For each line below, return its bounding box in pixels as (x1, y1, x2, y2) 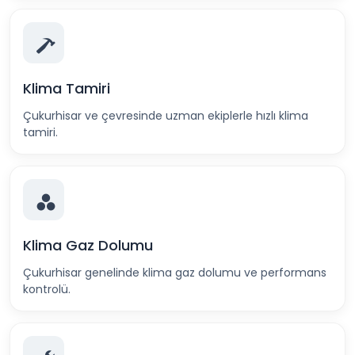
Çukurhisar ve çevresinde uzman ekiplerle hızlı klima (23, 108, 308, 124)
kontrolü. (23, 281, 71, 297)
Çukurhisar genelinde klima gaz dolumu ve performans (23, 265, 326, 281)
